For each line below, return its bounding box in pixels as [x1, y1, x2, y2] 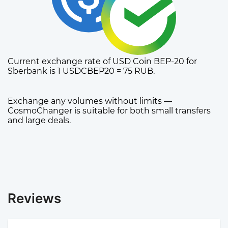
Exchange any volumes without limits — [8, 96, 172, 106]
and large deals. [8, 116, 71, 126]
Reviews [8, 190, 61, 207]
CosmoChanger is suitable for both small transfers [8, 106, 211, 116]
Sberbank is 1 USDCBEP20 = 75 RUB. [8, 66, 155, 76]
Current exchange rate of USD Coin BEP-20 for [8, 56, 197, 67]
